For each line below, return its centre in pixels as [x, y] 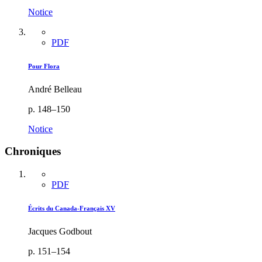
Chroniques [33, 151]
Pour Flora [44, 66]
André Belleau [55, 89]
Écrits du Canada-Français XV [72, 208]
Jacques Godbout [60, 231]
